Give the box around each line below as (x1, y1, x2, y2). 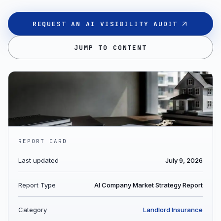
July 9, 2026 (165, 156, 203, 164)
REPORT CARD (18, 138, 67, 145)
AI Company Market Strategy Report (94, 181, 203, 189)
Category (18, 206, 47, 214)
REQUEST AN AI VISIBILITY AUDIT (32, 19, 178, 28)
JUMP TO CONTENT (74, 43, 147, 52)
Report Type (18, 181, 56, 189)
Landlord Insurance (143, 206, 203, 214)
